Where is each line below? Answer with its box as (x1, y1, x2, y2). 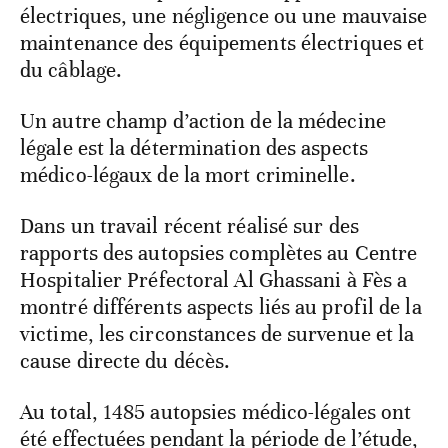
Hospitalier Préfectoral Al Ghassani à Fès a (20, 266, 408, 293)
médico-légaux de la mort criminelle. (20, 161, 356, 188)
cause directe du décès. (20, 347, 231, 374)
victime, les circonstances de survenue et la (20, 320, 415, 347)
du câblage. (20, 56, 123, 83)
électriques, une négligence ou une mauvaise (20, 2, 428, 29)
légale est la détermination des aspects (20, 134, 368, 161)
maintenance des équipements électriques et (20, 29, 425, 56)
